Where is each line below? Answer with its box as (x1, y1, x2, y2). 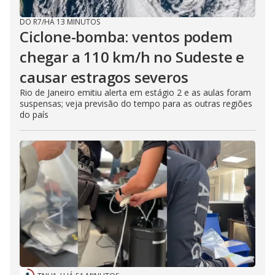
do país (20, 109, 48, 121)
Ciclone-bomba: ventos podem (20, 26, 233, 47)
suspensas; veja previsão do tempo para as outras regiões (20, 98, 252, 110)
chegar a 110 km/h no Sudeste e (20, 47, 244, 68)
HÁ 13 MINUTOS (44, 17, 100, 28)
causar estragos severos (20, 67, 188, 88)
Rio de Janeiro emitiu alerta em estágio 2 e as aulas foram (20, 87, 251, 99)
